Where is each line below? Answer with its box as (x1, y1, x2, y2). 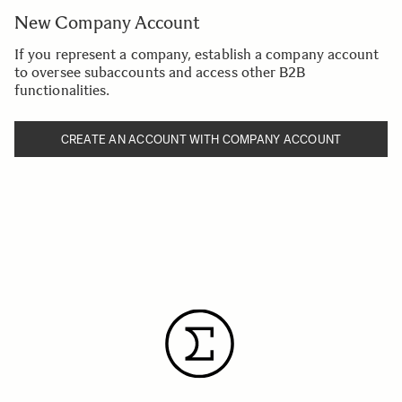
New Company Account (14, 12, 201, 33)
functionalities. (14, 82, 110, 99)
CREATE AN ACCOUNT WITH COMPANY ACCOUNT (60, 132, 342, 146)
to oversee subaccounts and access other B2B (14, 64, 306, 81)
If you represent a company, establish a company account (14, 46, 380, 63)
